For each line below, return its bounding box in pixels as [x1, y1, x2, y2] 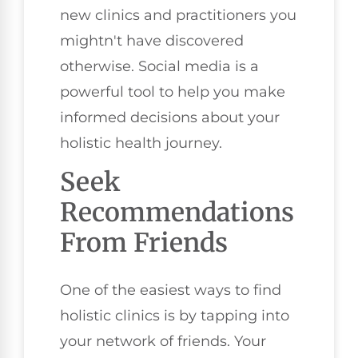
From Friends [60, 227, 228, 260]
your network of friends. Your [60, 332, 266, 351]
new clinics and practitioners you [60, 6, 296, 25]
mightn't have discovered [60, 32, 244, 50]
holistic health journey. [60, 134, 222, 153]
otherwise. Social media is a [60, 58, 259, 76]
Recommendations [60, 197, 294, 229]
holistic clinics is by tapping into [60, 307, 289, 325]
